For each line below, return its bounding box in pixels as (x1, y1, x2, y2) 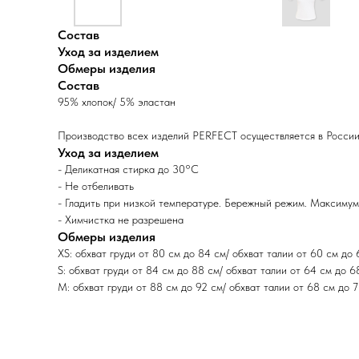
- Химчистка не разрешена (58, 213, 184, 226)
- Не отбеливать (58, 179, 134, 192)
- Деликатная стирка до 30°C (58, 163, 199, 175)
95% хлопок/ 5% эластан (58, 95, 175, 108)
